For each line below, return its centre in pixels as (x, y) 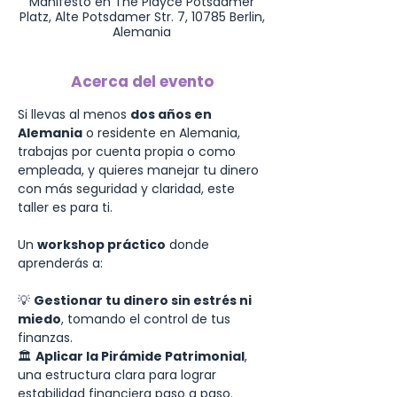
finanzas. (45, 338)
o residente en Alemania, (163, 133)
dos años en (172, 114)
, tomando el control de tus (148, 319)
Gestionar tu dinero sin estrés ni (144, 300)
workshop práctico (101, 245)
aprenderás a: (60, 263)
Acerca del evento (142, 82)
